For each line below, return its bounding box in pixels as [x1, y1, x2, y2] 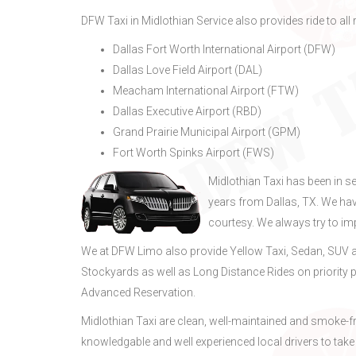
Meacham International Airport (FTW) [113, 84, 299, 97]
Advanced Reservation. [81, 286, 195, 299]
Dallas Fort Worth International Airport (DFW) [113, 43, 335, 56]
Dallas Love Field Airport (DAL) [113, 64, 262, 76]
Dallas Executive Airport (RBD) [113, 105, 261, 118]
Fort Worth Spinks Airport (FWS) [113, 146, 274, 159]
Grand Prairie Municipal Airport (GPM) [113, 126, 300, 138]
